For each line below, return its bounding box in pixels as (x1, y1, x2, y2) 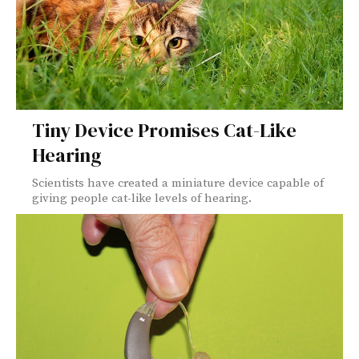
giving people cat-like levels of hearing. (32, 190, 252, 206)
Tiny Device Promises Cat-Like (32, 116, 296, 143)
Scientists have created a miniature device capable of (32, 175, 324, 191)
